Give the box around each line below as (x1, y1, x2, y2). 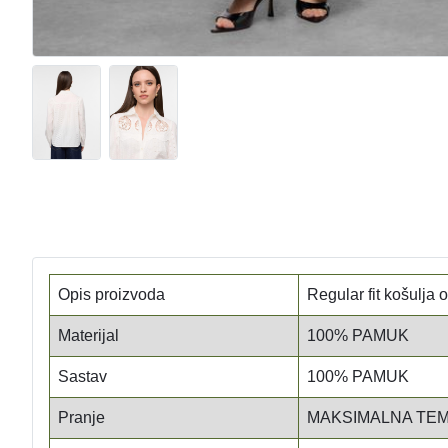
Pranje (57, 408, 105, 426)
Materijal (57, 326, 119, 344)
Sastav (57, 367, 107, 385)
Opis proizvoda (57, 285, 165, 303)
